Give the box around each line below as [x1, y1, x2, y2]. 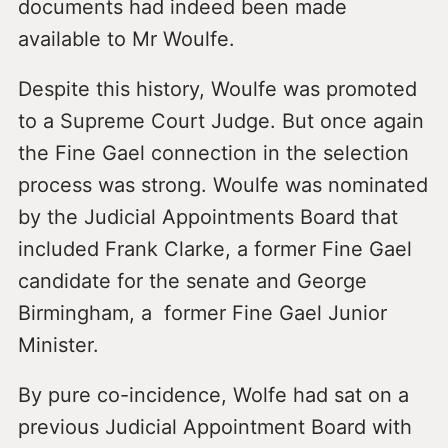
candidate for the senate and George [17, 269, 367, 294]
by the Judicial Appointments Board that [17, 205, 398, 230]
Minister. [17, 333, 99, 358]
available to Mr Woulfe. [17, 27, 235, 52]
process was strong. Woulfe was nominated [17, 173, 428, 198]
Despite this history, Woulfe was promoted [17, 77, 417, 102]
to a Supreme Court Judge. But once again [17, 109, 424, 134]
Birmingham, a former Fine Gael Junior [17, 301, 387, 326]
